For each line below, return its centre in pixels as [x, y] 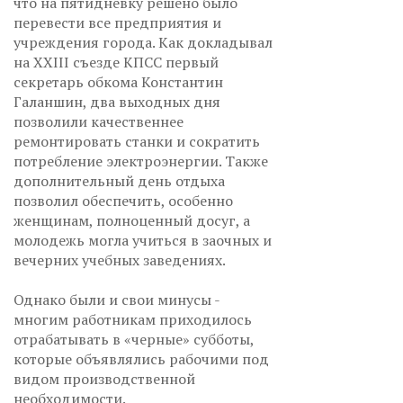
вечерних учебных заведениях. [120, 260]
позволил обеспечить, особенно [123, 200]
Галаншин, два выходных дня [117, 101]
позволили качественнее [99, 121]
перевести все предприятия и [117, 22]
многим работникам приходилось [133, 319]
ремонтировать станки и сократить [137, 141]
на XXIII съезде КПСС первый [116, 62]
